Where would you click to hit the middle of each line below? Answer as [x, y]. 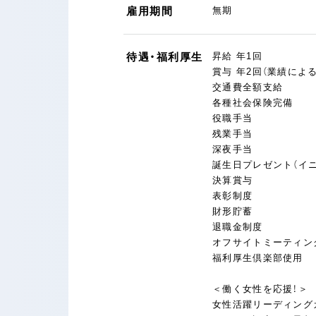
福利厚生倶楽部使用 [258, 258]
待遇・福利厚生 [165, 57]
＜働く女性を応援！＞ [260, 289]
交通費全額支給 [248, 87]
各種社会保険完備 [253, 103]
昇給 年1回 [237, 56]
